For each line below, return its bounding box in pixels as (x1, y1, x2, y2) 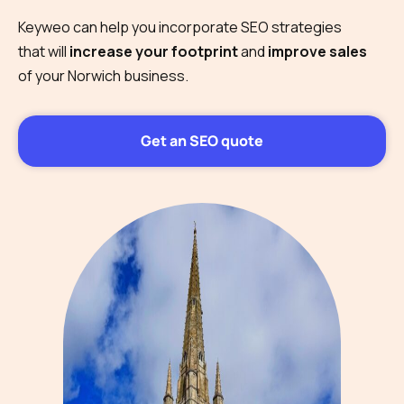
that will (18, 41, 69, 61)
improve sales (268, 41, 367, 61)
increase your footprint (69, 41, 238, 61)
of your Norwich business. (18, 65, 191, 86)
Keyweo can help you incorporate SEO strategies (18, 16, 342, 37)
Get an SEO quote (141, 130, 263, 151)
